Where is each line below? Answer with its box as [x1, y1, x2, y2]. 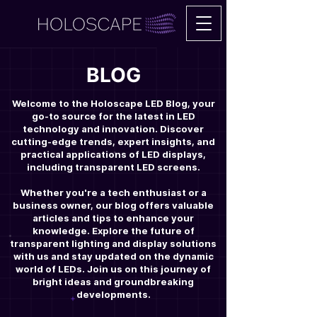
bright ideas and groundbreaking [33, 276, 194, 287]
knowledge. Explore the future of [32, 225, 195, 236]
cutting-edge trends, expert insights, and [11, 136, 215, 147]
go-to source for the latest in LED [31, 110, 195, 122]
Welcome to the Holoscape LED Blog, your [11, 98, 215, 109]
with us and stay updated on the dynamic [13, 250, 214, 262]
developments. [76, 289, 151, 300]
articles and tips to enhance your [33, 212, 194, 224]
